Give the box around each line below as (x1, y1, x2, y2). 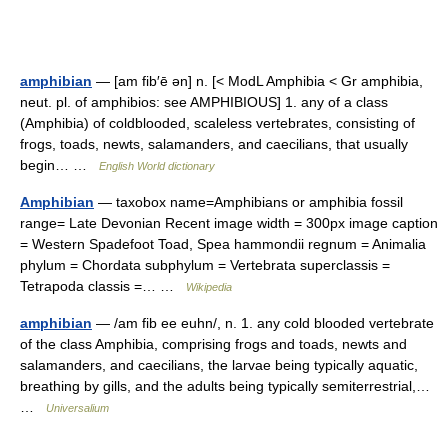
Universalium (46, 402, 109, 414)
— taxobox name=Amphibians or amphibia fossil (94, 194, 403, 210)
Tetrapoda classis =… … (20, 278, 186, 294)
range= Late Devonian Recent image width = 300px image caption (20, 215, 438, 231)
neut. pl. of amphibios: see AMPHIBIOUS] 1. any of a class (20, 94, 388, 110)
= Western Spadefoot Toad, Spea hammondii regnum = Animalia (20, 236, 426, 252)
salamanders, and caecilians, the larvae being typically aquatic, (20, 357, 418, 373)
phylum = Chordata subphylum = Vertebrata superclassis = (20, 257, 390, 273)
